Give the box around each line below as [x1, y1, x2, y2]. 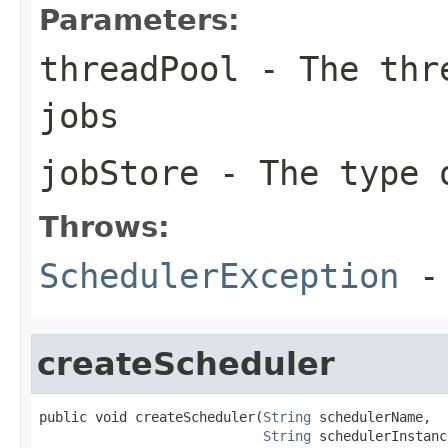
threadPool [39, 48, 239, 89]
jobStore [39, 152, 199, 193]
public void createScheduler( [39, 408, 263, 425]
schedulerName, [311, 408, 431, 425]
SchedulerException [39, 255, 399, 296]
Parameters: [39, 2, 240, 37]
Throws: [39, 209, 170, 244]
